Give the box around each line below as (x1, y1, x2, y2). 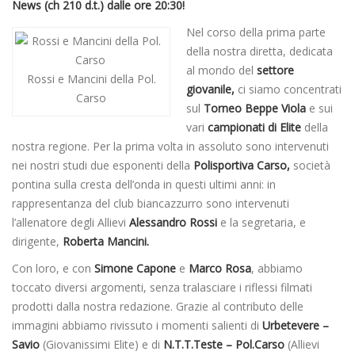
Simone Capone (94, 261, 176, 277)
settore (257, 63, 294, 78)
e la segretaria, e (217, 215, 306, 231)
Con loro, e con (12, 261, 94, 277)
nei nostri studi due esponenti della (12, 158, 193, 174)
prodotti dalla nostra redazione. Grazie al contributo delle (12, 299, 303, 315)
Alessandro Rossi (129, 215, 217, 231)
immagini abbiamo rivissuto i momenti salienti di (12, 318, 262, 334)
